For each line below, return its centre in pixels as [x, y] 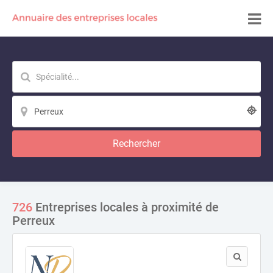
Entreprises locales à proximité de [126, 207]
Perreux [34, 221]
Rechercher [136, 144]
